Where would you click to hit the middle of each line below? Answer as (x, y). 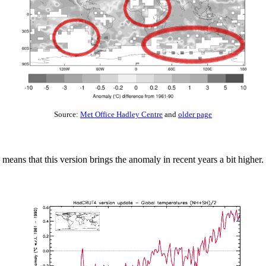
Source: (67, 115)
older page (195, 115)
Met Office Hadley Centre (121, 115)
